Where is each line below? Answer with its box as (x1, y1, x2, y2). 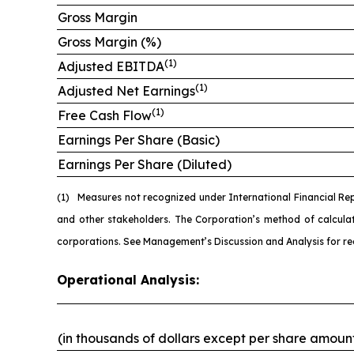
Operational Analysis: (57, 272, 199, 288)
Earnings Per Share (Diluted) (58, 156, 232, 173)
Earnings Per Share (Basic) (58, 132, 220, 149)
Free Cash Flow (58, 107, 152, 124)
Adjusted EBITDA (58, 58, 164, 75)
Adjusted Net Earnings (58, 83, 195, 100)
